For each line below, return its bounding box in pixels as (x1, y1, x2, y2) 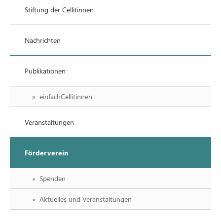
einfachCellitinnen (39, 92, 92, 101)
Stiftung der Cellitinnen (25, 5, 94, 14)
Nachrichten (25, 36, 61, 45)
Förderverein (25, 148, 68, 157)
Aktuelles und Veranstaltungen (39, 194, 132, 204)
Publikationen (25, 66, 66, 75)
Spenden (39, 174, 66, 183)
